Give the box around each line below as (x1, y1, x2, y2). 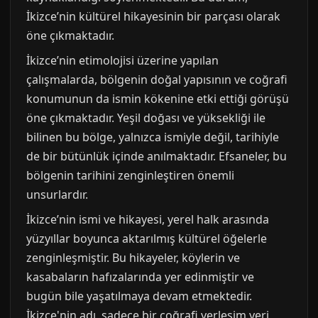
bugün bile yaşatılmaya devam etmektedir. (26, 288, 252, 305)
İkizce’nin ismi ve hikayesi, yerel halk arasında (26, 212, 269, 228)
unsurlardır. (26, 187, 88, 203)
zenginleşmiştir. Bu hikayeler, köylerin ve (26, 250, 240, 266)
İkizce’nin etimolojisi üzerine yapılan (26, 53, 219, 69)
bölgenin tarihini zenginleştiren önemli (26, 168, 234, 184)
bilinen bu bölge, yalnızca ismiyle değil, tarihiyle (26, 129, 279, 146)
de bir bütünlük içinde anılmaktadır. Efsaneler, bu (26, 148, 287, 165)
